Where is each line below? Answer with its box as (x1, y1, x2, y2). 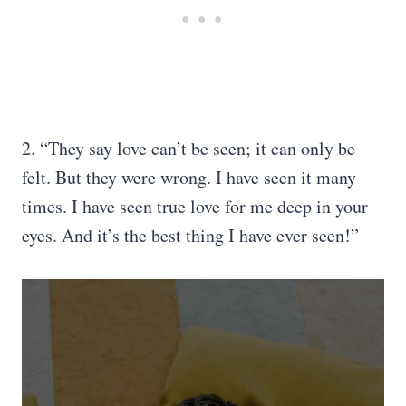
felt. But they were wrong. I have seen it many (22, 165, 356, 189)
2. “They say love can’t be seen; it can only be (22, 136, 355, 160)
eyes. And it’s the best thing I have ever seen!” (22, 223, 359, 247)
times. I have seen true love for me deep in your (22, 194, 368, 218)
